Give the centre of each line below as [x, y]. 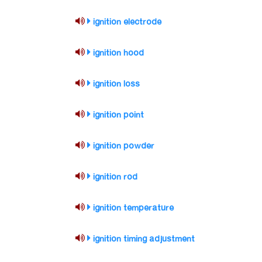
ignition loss [117, 84]
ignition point [119, 115]
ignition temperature [134, 208]
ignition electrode [127, 22]
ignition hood [119, 53]
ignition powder [124, 146]
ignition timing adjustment [144, 239]
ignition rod [116, 177]
